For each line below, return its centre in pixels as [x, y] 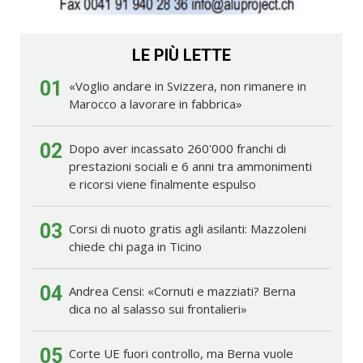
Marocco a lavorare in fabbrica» [156, 104]
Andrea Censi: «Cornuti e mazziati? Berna [182, 291]
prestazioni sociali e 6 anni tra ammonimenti [190, 167]
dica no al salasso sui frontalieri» [158, 309]
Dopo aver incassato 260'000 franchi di [177, 149]
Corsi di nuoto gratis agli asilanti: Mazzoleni [188, 229]
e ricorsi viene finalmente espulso [162, 184]
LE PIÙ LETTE [181, 56]
